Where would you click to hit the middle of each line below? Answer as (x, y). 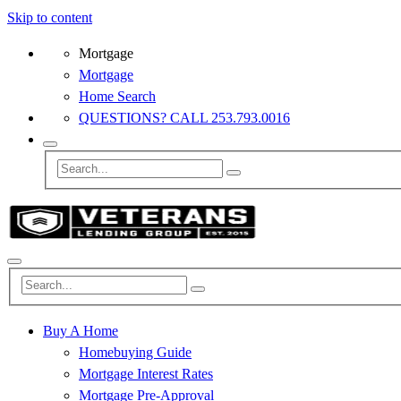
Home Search (117, 96)
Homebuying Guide (135, 353)
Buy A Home (81, 331)
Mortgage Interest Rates (146, 374)
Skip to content (50, 17)
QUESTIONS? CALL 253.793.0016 (184, 118)
